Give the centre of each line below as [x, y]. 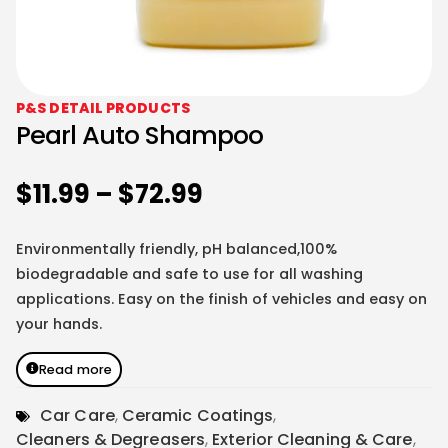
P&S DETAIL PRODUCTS [103, 108]
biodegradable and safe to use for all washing [189, 274]
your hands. [59, 324]
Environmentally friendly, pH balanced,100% [176, 249]
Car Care [77, 415]
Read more [76, 369]
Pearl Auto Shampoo [139, 135]
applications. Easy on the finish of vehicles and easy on [221, 299]
